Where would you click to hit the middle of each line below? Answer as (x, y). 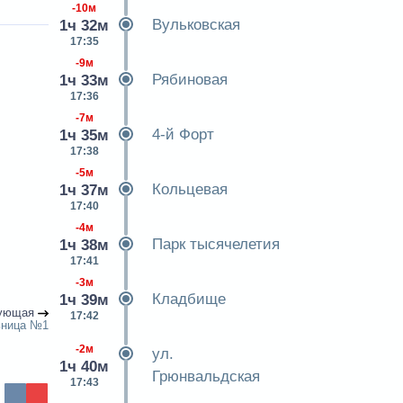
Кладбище (188, 299)
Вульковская (196, 25)
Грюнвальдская (206, 376)
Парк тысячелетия (215, 244)
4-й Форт (183, 134)
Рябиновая (189, 80)
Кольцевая (189, 189)
